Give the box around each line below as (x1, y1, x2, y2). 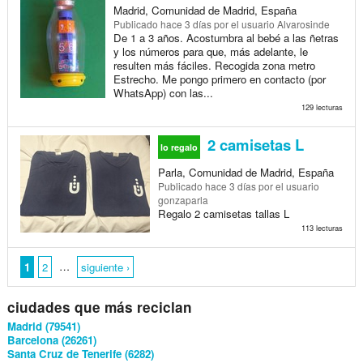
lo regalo (160, 140, 198, 153)
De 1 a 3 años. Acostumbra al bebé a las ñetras (113, 29, 339, 45)
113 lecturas (301, 221, 343, 233)
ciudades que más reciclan (6, 297, 192, 317)
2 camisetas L (203, 133, 304, 156)
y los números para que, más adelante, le (113, 43, 308, 59)
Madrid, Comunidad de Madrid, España (113, 2, 297, 18)
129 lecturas (301, 100, 343, 113)
